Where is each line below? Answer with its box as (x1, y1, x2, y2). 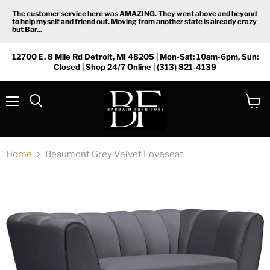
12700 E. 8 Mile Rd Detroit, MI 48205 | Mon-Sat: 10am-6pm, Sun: (11, 52, 259, 61)
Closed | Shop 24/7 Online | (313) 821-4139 (54, 62, 216, 72)
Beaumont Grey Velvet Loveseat (45, 149, 183, 160)
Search (35, 108, 63, 118)
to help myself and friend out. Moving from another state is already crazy (12, 17, 257, 26)
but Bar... (12, 25, 42, 34)
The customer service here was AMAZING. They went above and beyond (12, 9, 257, 18)
